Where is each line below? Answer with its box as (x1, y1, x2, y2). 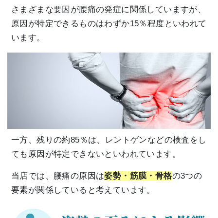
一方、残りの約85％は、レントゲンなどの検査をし (11, 135, 207, 145)
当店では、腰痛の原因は (11, 171, 105, 181)
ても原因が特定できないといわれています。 (11, 149, 181, 159)
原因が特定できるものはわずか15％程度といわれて (11, 18, 207, 28)
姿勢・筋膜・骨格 (104, 171, 172, 181)
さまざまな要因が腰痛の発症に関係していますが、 (11, 4, 206, 14)
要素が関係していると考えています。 (11, 185, 155, 195)
